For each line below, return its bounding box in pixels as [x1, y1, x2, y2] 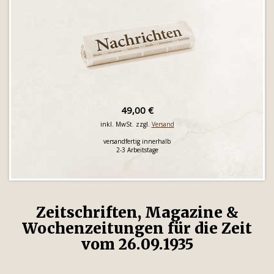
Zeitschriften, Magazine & [35, 203, 239, 222]
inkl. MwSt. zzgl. [100, 120, 152, 128]
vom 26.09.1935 [81, 235, 193, 254]
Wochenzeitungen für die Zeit [22, 219, 252, 238]
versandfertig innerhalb [103, 137, 171, 146]
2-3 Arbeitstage [116, 146, 158, 154]
